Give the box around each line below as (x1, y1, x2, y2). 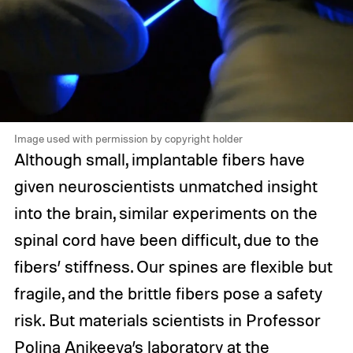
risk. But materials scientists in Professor (13, 310, 321, 331)
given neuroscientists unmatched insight (13, 176, 318, 197)
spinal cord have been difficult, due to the (13, 229, 319, 251)
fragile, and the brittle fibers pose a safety (13, 283, 322, 304)
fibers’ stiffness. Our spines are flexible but (13, 256, 333, 277)
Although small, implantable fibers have (13, 149, 305, 170)
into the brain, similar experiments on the (13, 203, 318, 224)
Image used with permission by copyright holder (13, 132, 243, 146)
